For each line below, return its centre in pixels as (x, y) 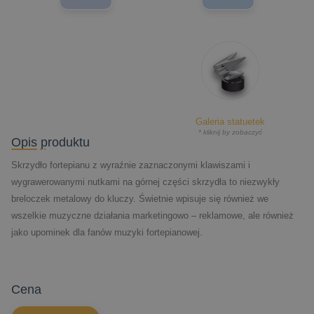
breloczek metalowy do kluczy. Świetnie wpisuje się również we (140, 198)
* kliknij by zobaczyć (230, 132)
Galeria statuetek (230, 121)
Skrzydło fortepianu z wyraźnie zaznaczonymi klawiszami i (131, 165)
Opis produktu (50, 142)
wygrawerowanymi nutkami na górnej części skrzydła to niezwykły (145, 182)
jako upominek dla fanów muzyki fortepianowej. (107, 232)
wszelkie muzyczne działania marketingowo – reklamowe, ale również (152, 215)
